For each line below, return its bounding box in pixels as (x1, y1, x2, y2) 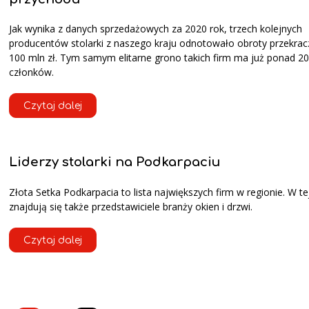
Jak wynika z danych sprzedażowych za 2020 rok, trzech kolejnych (9, 22, 302, 36)
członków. (9, 66, 54, 79)
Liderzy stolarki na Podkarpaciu (9, 155, 221, 170)
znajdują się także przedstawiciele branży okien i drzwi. (9, 199, 252, 213)
